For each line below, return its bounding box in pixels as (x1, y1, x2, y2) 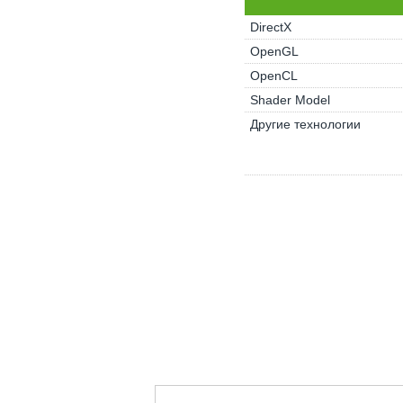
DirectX (249, 20, 291, 34)
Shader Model (249, 93, 330, 107)
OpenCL (249, 68, 298, 83)
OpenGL (249, 44, 299, 58)
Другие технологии (249, 117, 361, 131)
